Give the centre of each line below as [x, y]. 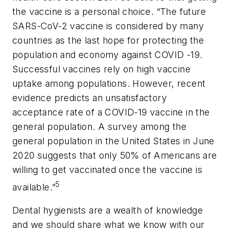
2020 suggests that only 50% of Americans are [115, 155]
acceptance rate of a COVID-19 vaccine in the [111, 112]
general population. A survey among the [100, 126]
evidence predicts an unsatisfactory [90, 98]
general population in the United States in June [113, 141]
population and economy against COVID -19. [108, 54]
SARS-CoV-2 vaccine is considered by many [108, 26]
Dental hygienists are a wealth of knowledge [108, 210]
